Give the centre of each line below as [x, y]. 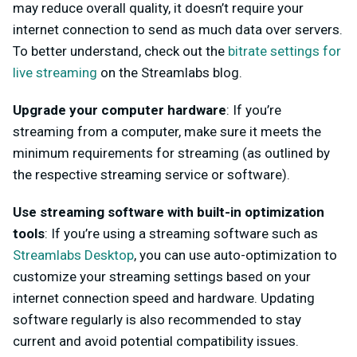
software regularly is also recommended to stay [157, 320]
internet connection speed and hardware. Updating [164, 298]
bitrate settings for [284, 51]
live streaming [55, 73]
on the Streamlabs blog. [171, 73]
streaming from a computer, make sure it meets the [167, 132]
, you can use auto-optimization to [235, 255]
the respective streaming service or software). [151, 175]
